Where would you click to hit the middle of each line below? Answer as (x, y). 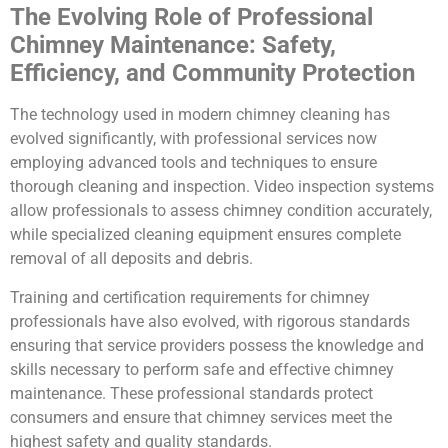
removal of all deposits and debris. (131, 259)
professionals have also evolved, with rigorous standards (210, 321)
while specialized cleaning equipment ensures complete (205, 235)
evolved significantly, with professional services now (193, 139)
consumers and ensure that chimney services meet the (201, 417)
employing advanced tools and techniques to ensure (193, 163)
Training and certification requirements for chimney (190, 297)
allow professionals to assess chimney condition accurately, (221, 211)
